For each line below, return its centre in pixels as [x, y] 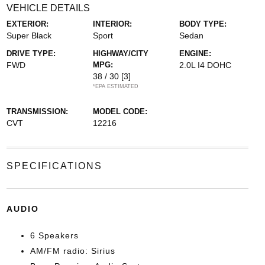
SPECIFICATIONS [54, 166]
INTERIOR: [112, 24]
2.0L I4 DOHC [206, 65]
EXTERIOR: [27, 24]
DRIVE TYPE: [31, 54]
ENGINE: [195, 54]
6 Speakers [54, 235]
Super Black [29, 35]
